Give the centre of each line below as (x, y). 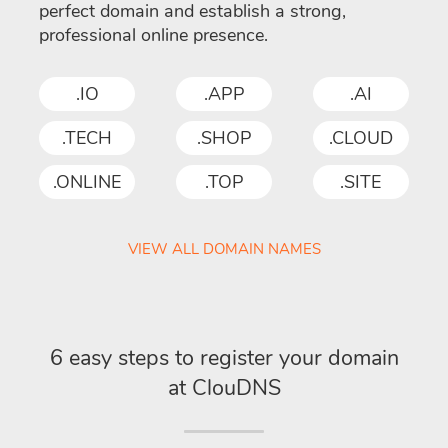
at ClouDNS (224, 388)
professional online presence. (153, 35)
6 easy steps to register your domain (224, 358)
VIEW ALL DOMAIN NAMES (224, 249)
